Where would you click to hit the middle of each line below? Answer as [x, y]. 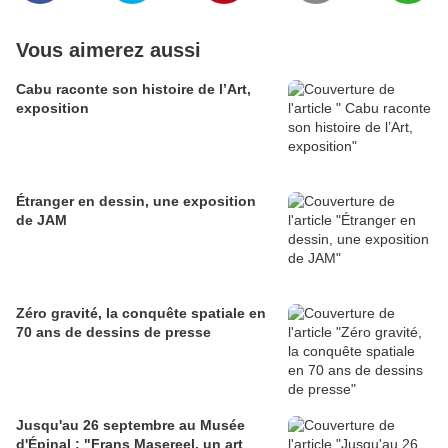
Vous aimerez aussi [108, 50]
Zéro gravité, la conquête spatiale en [141, 313]
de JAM [41, 220]
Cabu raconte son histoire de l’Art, [133, 89]
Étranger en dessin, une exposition [136, 201]
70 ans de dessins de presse [113, 332]
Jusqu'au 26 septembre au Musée [130, 425]
